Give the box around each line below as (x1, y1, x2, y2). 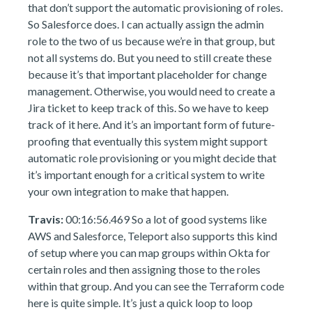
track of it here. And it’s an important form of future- (28, 118, 275, 131)
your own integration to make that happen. (28, 185, 228, 198)
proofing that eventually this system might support (28, 134, 267, 148)
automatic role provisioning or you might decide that (28, 151, 276, 164)
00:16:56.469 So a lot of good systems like (63, 212, 267, 226)
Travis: (28, 212, 63, 226)
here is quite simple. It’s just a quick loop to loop (28, 296, 253, 309)
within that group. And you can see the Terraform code (28, 279, 284, 292)
